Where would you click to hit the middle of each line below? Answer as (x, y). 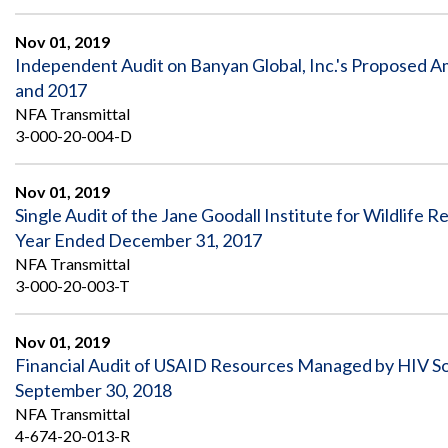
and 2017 (51, 90)
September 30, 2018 (93, 390)
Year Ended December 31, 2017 (138, 240)
